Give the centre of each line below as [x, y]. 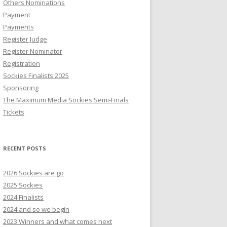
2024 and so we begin [36, 209]
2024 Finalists [23, 197]
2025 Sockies [23, 185]
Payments [18, 27]
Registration [22, 63]
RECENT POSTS [25, 148]
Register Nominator [33, 51]
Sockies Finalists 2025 [36, 75]
